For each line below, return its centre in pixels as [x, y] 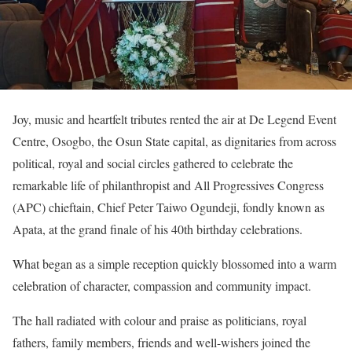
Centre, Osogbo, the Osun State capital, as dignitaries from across [174, 141]
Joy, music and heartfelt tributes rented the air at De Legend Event [174, 119]
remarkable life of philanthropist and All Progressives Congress [168, 185]
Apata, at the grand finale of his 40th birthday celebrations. [158, 229]
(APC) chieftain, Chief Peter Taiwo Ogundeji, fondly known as [169, 207]
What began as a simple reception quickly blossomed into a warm [174, 264]
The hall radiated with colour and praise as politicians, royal [159, 320]
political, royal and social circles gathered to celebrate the [153, 163]
